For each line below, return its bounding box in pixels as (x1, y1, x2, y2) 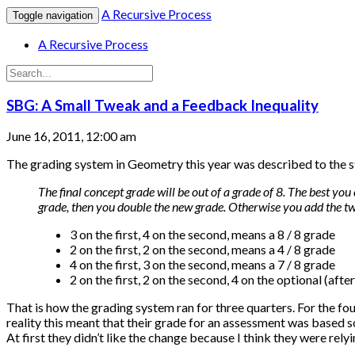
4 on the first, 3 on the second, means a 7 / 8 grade (70, 257, 335, 273)
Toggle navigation (13, 10, 93, 21)
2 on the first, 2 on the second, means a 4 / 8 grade (70, 242, 335, 258)
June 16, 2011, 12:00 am (6, 128, 136, 144)
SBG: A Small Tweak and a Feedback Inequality (6, 96, 319, 114)
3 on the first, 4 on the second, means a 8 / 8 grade (70, 227, 335, 242)
